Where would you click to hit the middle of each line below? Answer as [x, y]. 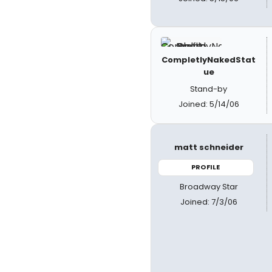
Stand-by [209, 89]
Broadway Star [209, 186]
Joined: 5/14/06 [209, 104]
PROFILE [206, 167]
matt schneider [209, 147]
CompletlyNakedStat [209, 60]
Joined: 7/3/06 [209, 202]
